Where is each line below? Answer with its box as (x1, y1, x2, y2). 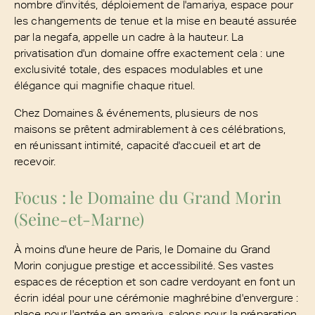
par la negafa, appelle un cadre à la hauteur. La (13, 30, 244, 44)
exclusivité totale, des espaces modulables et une (13, 63, 264, 76)
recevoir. (13, 155, 56, 168)
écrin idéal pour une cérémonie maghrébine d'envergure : (13, 290, 299, 304)
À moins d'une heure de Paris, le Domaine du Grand (13, 242, 271, 255)
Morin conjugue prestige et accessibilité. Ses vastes (13, 258, 274, 271)
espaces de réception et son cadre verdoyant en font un (13, 274, 296, 288)
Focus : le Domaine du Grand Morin (13, 185, 281, 208)
